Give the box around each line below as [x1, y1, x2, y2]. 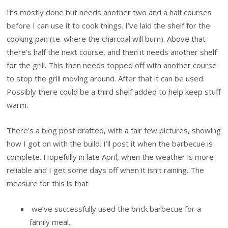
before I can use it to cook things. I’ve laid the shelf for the [7, 20, 211, 31]
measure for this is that [7, 178, 89, 188]
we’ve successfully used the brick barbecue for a [30, 204, 202, 214]
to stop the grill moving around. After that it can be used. [7, 73, 205, 83]
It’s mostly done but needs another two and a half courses [7, 7, 212, 17]
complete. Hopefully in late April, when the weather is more [7, 151, 214, 162]
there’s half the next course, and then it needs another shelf [7, 46, 217, 57]
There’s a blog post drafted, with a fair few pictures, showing [7, 125, 221, 135]
